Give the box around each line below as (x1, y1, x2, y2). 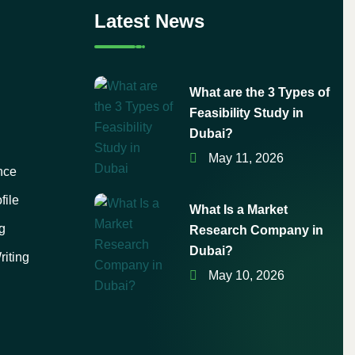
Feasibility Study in (189, 106, 304, 120)
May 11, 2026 (205, 151, 284, 165)
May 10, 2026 (205, 269, 285, 282)
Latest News (94, 10, 205, 32)
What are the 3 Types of (189, 86, 330, 99)
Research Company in (189, 223, 324, 237)
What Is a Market (189, 203, 288, 216)
